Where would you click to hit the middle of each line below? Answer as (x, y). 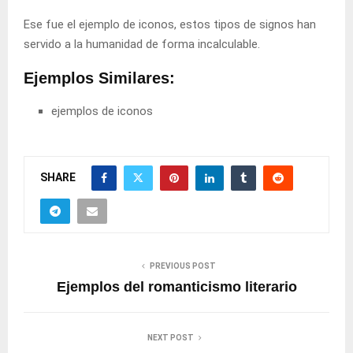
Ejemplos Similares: (99, 78)
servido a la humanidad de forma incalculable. (142, 45)
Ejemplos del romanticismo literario (176, 287)
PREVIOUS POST (183, 266)
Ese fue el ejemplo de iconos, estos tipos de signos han (170, 25)
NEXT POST (170, 338)
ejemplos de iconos (102, 111)
